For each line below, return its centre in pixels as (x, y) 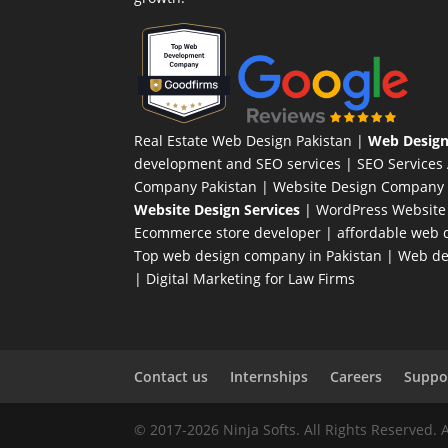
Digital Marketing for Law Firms (251, 279)
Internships (269, 376)
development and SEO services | (246, 164)
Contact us (171, 376)
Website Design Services (217, 210)
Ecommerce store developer (228, 233)
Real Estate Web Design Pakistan (243, 141)
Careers (356, 376)
